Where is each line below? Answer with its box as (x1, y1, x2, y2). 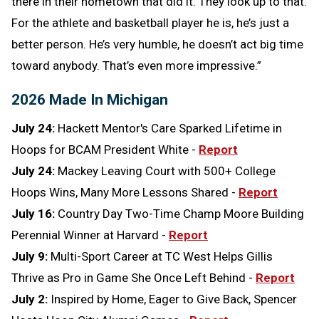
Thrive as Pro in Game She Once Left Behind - (11, 270, 256, 285)
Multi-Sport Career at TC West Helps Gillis (51, 249, 273, 263)
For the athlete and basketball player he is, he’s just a (11, 15, 289, 30)
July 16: (11, 206, 58, 221)
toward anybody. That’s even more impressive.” (11, 58, 261, 73)
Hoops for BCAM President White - (11, 142, 196, 157)
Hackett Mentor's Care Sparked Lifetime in (58, 120, 282, 135)
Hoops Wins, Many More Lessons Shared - (11, 184, 239, 199)
